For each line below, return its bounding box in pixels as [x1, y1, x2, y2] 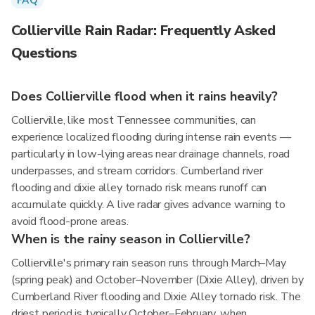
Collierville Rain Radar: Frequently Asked [11, 21, 276, 40]
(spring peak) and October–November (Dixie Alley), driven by [11, 272, 304, 288]
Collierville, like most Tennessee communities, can [11, 112, 257, 128]
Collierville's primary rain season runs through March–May [11, 255, 286, 271]
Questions [11, 44, 77, 63]
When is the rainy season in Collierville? [11, 231, 250, 247]
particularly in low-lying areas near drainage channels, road [11, 146, 290, 162]
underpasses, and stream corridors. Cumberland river [11, 163, 263, 179]
